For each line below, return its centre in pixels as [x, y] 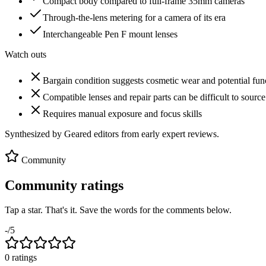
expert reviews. [189, 134]
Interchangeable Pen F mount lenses [110, 34]
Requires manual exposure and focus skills [122, 113]
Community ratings [64, 185]
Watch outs [26, 54]
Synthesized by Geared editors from [73, 134]
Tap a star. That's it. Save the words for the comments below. [118, 210]
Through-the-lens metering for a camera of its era [134, 17]
